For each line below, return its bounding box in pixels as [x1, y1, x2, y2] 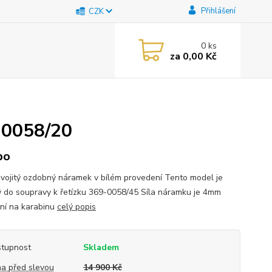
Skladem [83, 242, 119, 253]
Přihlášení [200, 5, 236, 16]
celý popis [56, 201, 96, 212]
